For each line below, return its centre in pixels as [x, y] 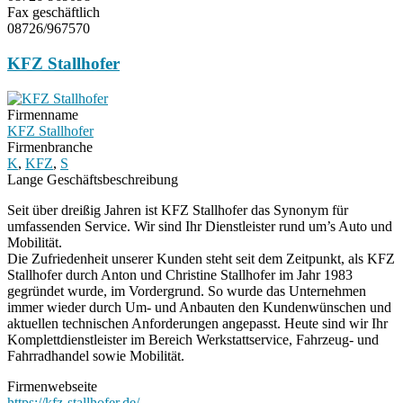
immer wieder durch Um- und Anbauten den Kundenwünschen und [199, 307]
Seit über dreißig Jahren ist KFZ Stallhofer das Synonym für [178, 210]
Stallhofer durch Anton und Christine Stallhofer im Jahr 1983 [180, 274]
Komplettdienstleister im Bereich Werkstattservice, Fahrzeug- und [193, 339]
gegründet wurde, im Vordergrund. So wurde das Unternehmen [187, 291]
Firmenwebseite [52, 386]
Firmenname [43, 114]
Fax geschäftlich [54, 13]
